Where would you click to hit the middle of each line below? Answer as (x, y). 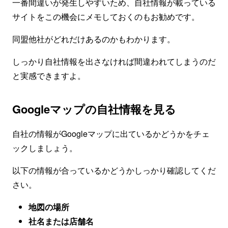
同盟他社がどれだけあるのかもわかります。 (94, 39)
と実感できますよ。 (49, 76)
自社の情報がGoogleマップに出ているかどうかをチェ (111, 134)
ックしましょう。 (45, 148)
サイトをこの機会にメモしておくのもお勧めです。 (106, 17)
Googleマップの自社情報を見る (94, 109)
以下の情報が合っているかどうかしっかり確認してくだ (114, 170)
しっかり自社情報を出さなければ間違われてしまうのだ (114, 61)
